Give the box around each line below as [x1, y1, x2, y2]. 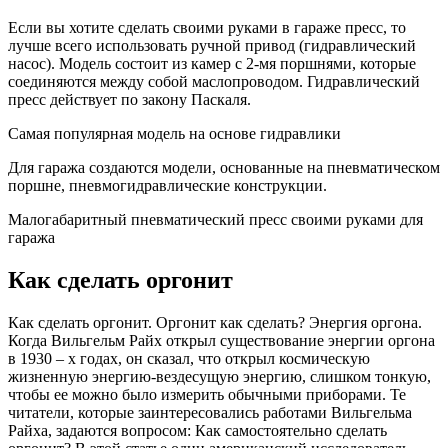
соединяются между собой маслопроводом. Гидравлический [8, 72, 420, 90]
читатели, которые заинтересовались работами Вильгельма [8, 403, 412, 421]
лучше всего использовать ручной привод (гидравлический [8, 36, 416, 54]
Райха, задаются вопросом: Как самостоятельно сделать [8, 421, 387, 439]
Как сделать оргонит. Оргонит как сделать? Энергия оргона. [8, 313, 422, 331]
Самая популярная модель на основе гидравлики [8, 124, 341, 142]
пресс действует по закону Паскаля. [8, 90, 251, 108]
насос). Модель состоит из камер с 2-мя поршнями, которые [8, 54, 416, 72]
